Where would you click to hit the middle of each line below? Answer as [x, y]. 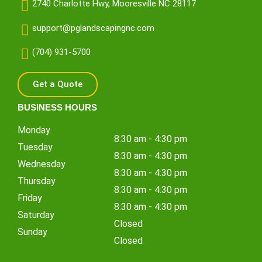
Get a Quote [58, 84]
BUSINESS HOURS [57, 107]
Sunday [32, 232]
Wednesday [42, 164]
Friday [30, 198]
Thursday [37, 181]
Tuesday [35, 147]
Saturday [36, 215]
